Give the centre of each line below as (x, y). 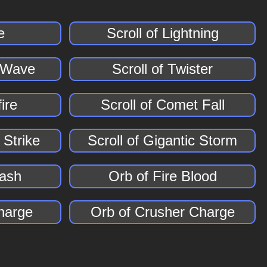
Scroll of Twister (163, 69)
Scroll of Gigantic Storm (163, 140)
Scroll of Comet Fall (162, 105)
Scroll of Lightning (162, 33)
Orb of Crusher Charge (162, 212)
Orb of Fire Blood (162, 176)
